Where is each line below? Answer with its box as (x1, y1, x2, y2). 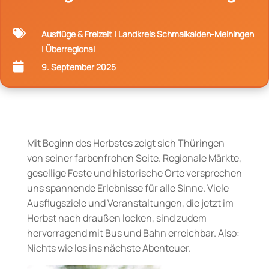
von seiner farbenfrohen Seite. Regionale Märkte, (26, 151, 241, 165)
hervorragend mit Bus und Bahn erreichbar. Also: (26, 226, 240, 240)
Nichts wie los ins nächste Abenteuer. (26, 241, 191, 255)
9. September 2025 (41, 61, 116, 73)
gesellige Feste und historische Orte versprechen (26, 166, 242, 180)
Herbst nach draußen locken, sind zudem (26, 211, 207, 225)
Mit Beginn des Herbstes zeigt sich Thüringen (26, 136, 225, 150)
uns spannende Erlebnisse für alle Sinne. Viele (26, 181, 229, 195)
